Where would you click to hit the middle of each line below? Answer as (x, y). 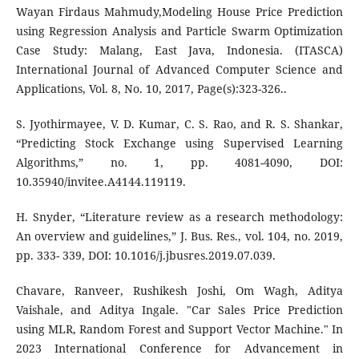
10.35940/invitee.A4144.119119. (101, 182)
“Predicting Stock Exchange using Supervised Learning (179, 143)
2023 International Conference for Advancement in (179, 349)
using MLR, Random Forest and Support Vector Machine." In (179, 329)
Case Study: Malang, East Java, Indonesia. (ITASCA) (179, 50)
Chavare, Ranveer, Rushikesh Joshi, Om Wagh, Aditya (179, 291)
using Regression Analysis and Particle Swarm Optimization (179, 31)
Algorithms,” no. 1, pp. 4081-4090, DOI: (179, 163)
